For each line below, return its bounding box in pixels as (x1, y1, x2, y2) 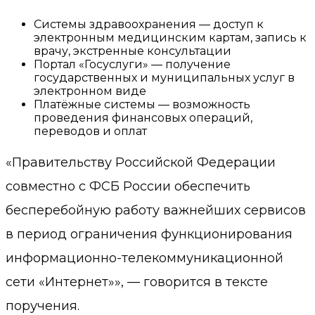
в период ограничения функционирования (6, 226, 292, 243)
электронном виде (34, 84, 146, 98)
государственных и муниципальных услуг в (34, 71, 295, 85)
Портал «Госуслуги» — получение (34, 58, 231, 72)
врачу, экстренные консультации (34, 44, 231, 58)
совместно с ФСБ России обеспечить (6, 179, 250, 195)
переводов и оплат (34, 124, 147, 139)
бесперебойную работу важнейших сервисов (6, 202, 306, 219)
